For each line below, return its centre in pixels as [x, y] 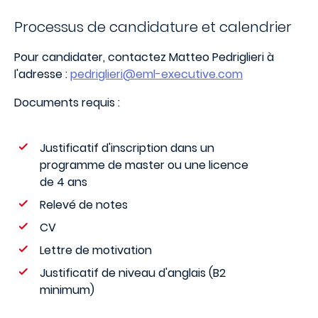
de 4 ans [64, 182]
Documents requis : [67, 103]
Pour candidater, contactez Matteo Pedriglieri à [144, 57]
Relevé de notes [84, 205]
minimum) [67, 290]
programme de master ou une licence [144, 165]
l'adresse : [42, 74]
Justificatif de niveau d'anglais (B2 [133, 273]
